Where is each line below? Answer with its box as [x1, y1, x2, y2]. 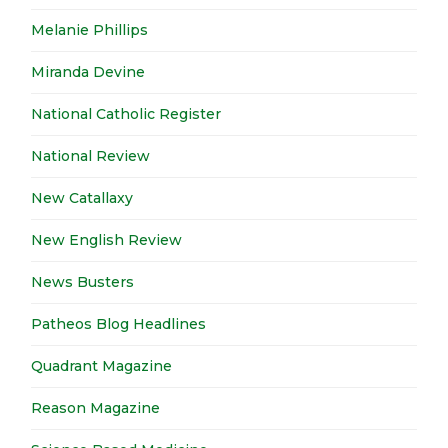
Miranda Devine [31, 62, 146, 81]
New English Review [31, 230, 183, 249]
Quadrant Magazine [31, 356, 173, 375]
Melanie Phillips [31, 20, 149, 39]
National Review [31, 146, 151, 165]
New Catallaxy [31, 188, 134, 207]
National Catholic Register [31, 104, 222, 123]
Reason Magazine [31, 398, 161, 417]
